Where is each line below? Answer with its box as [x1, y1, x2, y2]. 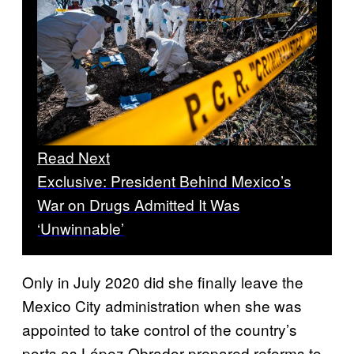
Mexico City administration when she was [22, 294, 302, 316]
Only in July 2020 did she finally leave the [22, 270, 303, 292]
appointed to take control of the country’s [22, 318, 297, 340]
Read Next [37, 145, 110, 168]
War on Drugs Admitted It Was [37, 193, 240, 215]
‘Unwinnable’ [37, 217, 124, 239]
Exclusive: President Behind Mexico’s [37, 169, 292, 191]
